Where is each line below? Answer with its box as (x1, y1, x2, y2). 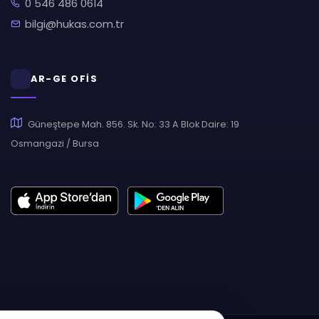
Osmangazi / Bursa (10, 137, 99, 150)
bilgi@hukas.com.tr (24, 17, 124, 31)
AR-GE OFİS (30, 73, 98, 85)
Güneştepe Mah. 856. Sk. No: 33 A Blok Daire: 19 (27, 118, 239, 130)
